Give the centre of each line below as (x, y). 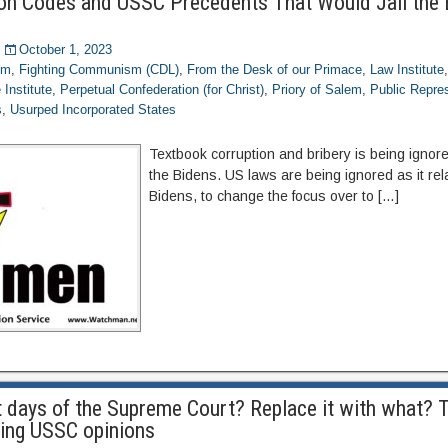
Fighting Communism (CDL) (99, 69)
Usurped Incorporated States (93, 109)
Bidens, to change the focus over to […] (274, 196)
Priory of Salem (317, 89)
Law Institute (407, 69)
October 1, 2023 (66, 49)
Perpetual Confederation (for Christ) (162, 89)
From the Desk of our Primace (275, 69)
